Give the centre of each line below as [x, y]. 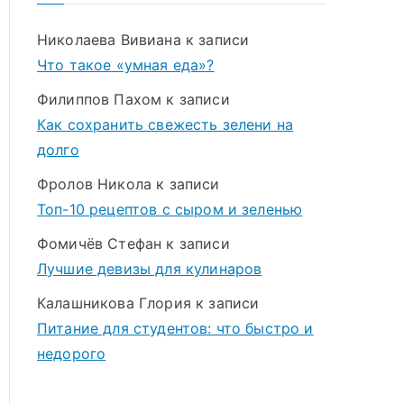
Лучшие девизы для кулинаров [150, 269]
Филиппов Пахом [100, 99]
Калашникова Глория [114, 303]
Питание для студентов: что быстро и [175, 328]
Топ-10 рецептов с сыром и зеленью [170, 209]
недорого [72, 353]
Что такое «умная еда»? [126, 65]
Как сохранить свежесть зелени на [165, 124]
